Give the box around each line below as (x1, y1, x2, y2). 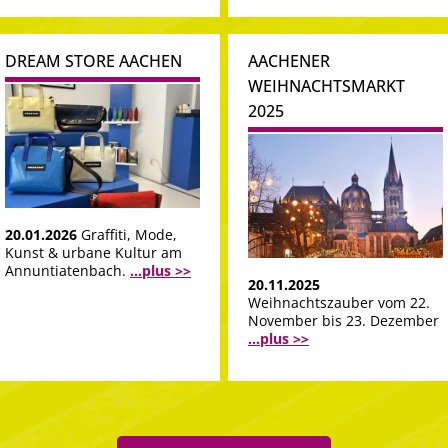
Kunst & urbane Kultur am (5, 243, 182, 263)
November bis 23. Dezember (248, 311, 439, 331)
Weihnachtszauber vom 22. (248, 293, 430, 313)
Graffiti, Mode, (81, 225, 177, 245)
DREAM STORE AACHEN (5, 49, 182, 72)
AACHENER (248, 49, 330, 72)
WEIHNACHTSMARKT (248, 74, 405, 97)
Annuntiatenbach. (5, 261, 130, 281)
